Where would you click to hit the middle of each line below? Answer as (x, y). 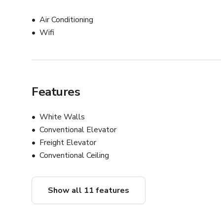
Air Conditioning (66, 20)
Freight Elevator (68, 143)
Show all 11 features (89, 191)
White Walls (62, 117)
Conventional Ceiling (74, 156)
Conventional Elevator (78, 130)
